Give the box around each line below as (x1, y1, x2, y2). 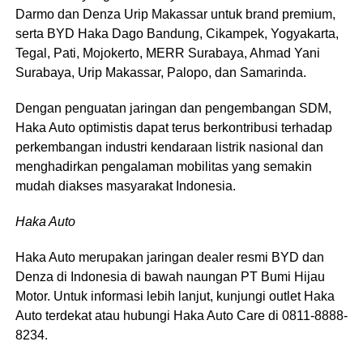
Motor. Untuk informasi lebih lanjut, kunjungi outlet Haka (15, 288, 335, 303)
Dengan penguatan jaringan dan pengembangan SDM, (15, 100, 331, 115)
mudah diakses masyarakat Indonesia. (15, 178, 236, 193)
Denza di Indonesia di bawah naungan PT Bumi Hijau (15, 269, 325, 284)
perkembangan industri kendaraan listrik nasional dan (15, 139, 323, 154)
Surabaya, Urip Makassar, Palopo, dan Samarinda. (15, 65, 306, 79)
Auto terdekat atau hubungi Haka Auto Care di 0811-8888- (15, 308, 348, 322)
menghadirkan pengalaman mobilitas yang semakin (15, 159, 312, 173)
